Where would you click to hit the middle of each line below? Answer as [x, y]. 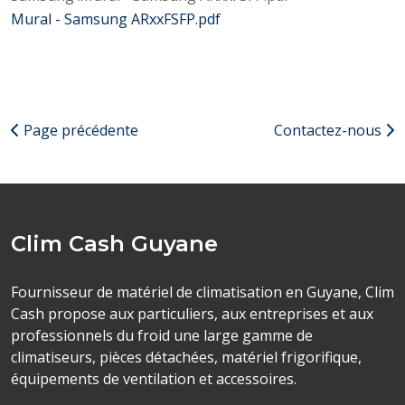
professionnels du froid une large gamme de [162, 335]
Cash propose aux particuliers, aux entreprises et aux [192, 314]
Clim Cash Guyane [114, 244]
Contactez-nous [330, 130]
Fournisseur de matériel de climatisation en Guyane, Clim [202, 292]
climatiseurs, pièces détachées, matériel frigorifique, [186, 357]
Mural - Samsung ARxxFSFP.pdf [116, 19]
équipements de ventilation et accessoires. [154, 379]
